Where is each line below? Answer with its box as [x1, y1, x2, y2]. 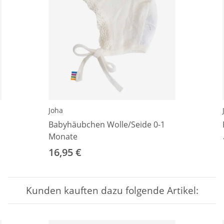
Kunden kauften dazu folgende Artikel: [25, 184, 198, 197]
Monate [48, 131, 77, 142]
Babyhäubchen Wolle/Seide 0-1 [48, 119, 165, 130]
